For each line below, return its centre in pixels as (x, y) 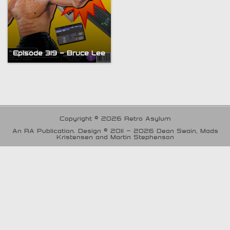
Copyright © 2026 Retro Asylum (115, 118)
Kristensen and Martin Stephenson (115, 136)
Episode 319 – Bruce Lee (59, 53)
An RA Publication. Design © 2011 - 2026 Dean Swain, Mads (115, 130)
